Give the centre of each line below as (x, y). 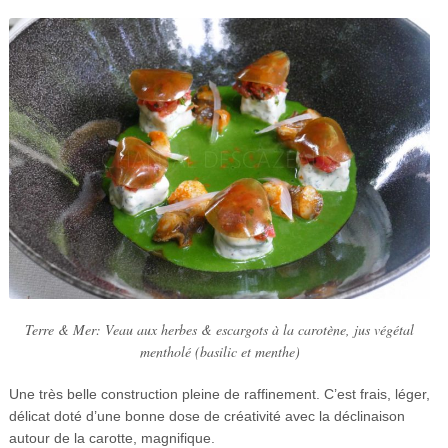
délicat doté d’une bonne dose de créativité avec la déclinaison (206, 415)
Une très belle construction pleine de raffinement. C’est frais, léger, (219, 393)
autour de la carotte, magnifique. (111, 437)
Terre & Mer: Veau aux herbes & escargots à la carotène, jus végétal (219, 329)
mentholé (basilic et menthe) (219, 351)
